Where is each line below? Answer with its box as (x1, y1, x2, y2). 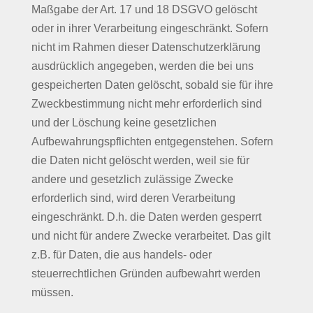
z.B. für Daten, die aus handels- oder (31, 249, 212, 261)
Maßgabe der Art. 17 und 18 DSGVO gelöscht (31, 3, 257, 15)
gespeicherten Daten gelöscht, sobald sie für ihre (31, 79, 273, 91)
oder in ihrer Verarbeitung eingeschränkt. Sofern (31, 22, 268, 34)
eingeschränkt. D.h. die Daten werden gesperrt (31, 211, 261, 223)
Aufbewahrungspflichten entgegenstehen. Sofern (31, 136, 273, 147)
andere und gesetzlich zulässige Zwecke (31, 173, 233, 185)
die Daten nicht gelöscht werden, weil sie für (31, 154, 249, 166)
